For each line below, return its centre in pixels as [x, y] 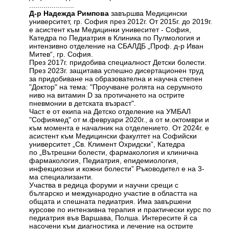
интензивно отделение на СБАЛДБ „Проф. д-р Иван [117, 46]
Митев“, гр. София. [62, 54]
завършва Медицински [148, 14]
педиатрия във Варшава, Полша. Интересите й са [113, 218]
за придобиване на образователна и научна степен [116, 79]
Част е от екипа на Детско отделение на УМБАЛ [110, 112]
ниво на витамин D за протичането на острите [107, 95]
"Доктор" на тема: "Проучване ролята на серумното [116, 87]
